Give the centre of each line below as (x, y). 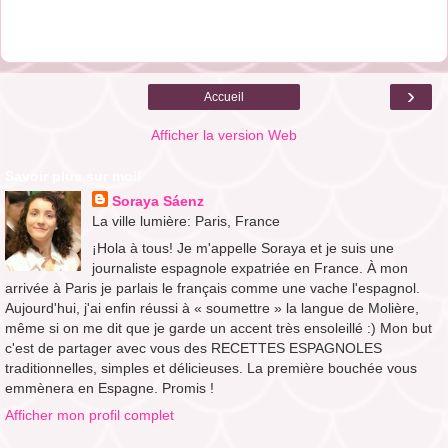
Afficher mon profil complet (89, 415)
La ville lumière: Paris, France (185, 220)
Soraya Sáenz (157, 200)
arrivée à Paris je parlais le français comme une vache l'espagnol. (212, 287)
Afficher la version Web (224, 134)
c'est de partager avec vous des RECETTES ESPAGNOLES (193, 347)
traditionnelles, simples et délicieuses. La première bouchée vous (211, 367)
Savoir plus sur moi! (73, 175)
